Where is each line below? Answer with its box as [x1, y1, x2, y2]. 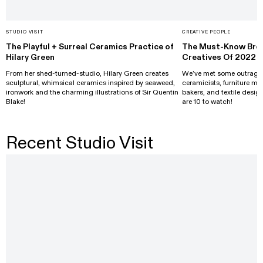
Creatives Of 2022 [182, 51, 256, 63]
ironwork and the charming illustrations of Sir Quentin [6, 87, 178, 97]
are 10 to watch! [182, 96, 232, 106]
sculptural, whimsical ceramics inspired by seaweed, [6, 77, 175, 87]
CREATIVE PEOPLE [182, 28, 231, 35]
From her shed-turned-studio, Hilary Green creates [6, 68, 168, 78]
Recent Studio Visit [6, 131, 153, 155]
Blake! [6, 96, 25, 106]
